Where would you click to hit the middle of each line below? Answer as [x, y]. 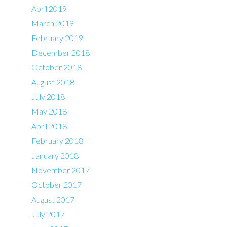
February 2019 [58, 37]
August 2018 [53, 82]
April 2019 [49, 8]
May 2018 [49, 111]
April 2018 [49, 126]
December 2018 [61, 52]
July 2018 [48, 96]
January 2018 [55, 155]
